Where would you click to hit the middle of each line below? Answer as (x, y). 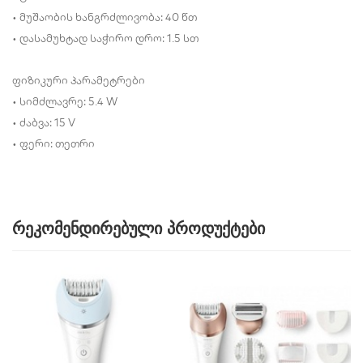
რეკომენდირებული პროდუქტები (139, 229)
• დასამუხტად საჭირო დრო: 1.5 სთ (105, 38)
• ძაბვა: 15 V (44, 123)
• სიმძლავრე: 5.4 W (65, 102)
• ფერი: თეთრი (53, 144)
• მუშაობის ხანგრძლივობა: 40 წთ (105, 17)
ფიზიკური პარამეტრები (79, 81)
